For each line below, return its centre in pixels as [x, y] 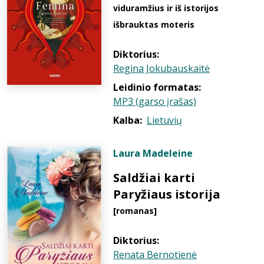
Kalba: [128, 120]
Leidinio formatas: [157, 87]
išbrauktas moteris [154, 24]
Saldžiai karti [154, 178]
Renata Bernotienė [155, 255]
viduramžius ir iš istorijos [166, 8]
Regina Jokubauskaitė [161, 68]
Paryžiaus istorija [167, 194]
